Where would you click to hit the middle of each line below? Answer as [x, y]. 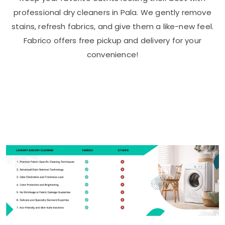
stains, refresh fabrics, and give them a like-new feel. [113, 26]
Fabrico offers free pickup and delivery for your [113, 40]
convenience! [113, 54]
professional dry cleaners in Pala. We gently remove [113, 12]
